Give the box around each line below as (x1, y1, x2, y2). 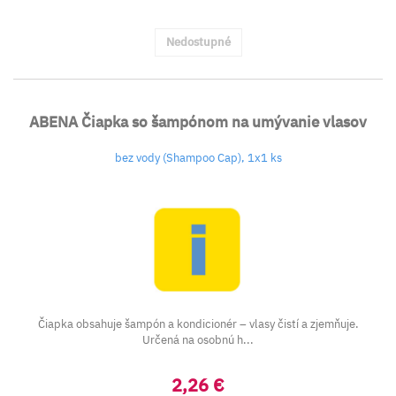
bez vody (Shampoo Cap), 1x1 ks (114, 150, 282, 165)
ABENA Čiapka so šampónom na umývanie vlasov (29, 112, 367, 132)
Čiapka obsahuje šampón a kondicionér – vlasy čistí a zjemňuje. (37, 316, 359, 331)
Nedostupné (165, 34, 231, 49)
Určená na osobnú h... (142, 332, 254, 347)
